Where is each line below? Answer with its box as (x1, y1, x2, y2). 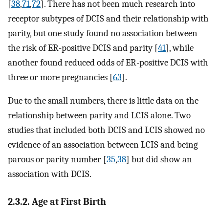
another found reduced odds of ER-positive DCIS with (8, 57, 208, 68)
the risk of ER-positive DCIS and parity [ (8, 42, 158, 53)
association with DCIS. (8, 169, 91, 180)
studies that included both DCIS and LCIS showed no (8, 125, 205, 136)
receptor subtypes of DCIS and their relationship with (8, 13, 209, 24)
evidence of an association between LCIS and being (8, 139, 198, 151)
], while (166, 42, 194, 53)
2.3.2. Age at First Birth (8, 196, 106, 207)
